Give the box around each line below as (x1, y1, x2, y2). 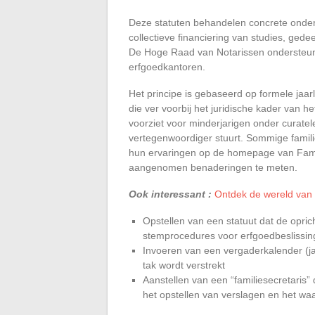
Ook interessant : (129, 188, 212, 200)
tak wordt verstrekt (143, 259, 225, 271)
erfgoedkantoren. (129, 60, 205, 72)
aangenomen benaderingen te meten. (129, 161, 297, 173)
